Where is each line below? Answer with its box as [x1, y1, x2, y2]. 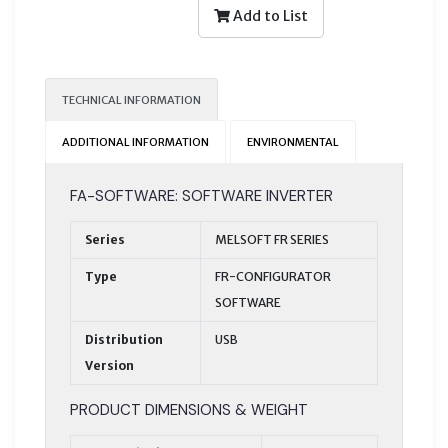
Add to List [229, 6, 308, 25]
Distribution [85, 331, 163, 347]
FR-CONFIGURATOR [215, 268, 331, 284]
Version [85, 357, 134, 373]
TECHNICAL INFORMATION [62, 92, 201, 107]
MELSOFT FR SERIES [215, 231, 329, 247]
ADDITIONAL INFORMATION [62, 134, 209, 149]
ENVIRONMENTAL [247, 134, 339, 149]
